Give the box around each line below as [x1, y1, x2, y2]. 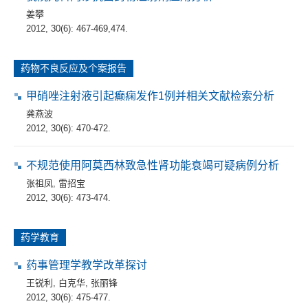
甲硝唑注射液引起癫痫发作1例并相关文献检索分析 [26, 89, 274, 102]
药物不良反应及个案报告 [21, 62, 126, 74]
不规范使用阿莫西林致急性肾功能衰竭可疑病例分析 [26, 159, 279, 171]
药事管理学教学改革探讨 [26, 258, 147, 271]
